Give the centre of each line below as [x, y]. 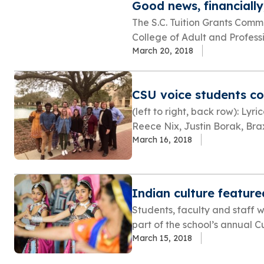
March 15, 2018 [162, 238]
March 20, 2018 [163, 51]
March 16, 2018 [162, 140]
